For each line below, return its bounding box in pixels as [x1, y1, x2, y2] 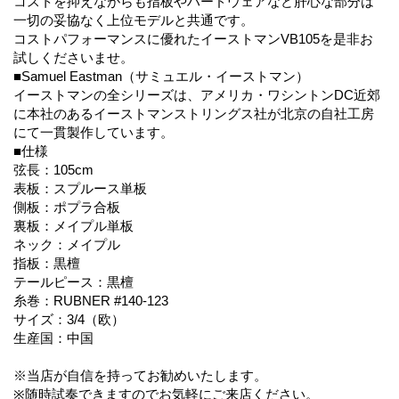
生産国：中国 [13, 330, 94, 346]
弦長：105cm [13, 162, 94, 178]
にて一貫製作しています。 [13, 125, 174, 141]
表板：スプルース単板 [13, 181, 147, 197]
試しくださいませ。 [13, 50, 134, 66]
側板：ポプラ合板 [13, 199, 120, 216]
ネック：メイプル [13, 237, 120, 253]
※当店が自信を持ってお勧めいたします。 [13, 368, 267, 384]
